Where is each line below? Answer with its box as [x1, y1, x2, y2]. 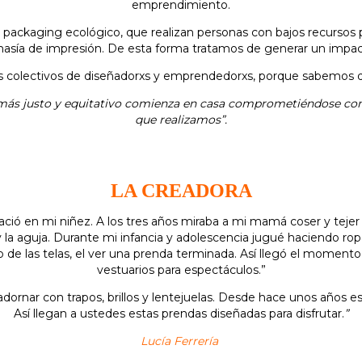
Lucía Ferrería [141, 334, 218, 348]
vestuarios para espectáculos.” [96, 263, 266, 277]
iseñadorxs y [91, 69, 163, 83]
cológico [73, 25, 120, 40]
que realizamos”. [135, 112, 227, 127]
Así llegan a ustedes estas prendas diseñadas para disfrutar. [14, 306, 344, 321]
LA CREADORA [110, 180, 252, 201]
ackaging [11, 25, 65, 40]
